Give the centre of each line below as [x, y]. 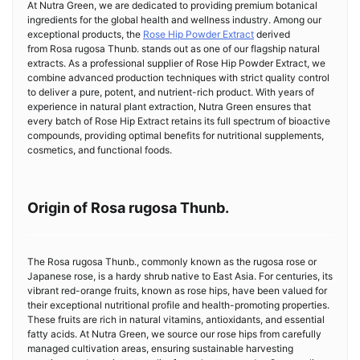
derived [272, 34]
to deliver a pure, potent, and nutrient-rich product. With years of [171, 92]
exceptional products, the [85, 34]
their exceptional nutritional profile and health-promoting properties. [178, 305]
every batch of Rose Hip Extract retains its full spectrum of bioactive [179, 121]
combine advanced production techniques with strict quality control [178, 78]
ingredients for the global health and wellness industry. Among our [174, 20]
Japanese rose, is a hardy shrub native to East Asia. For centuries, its [180, 276]
